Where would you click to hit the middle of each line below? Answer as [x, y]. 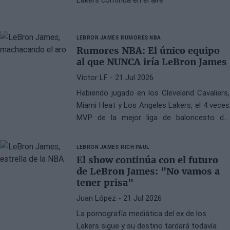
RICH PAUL [135, 147]
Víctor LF [92, 78]
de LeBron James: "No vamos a [148, 171]
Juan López [97, 198]
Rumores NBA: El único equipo [148, 51]
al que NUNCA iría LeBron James [152, 62]
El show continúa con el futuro [148, 160]
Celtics [89, 142]
